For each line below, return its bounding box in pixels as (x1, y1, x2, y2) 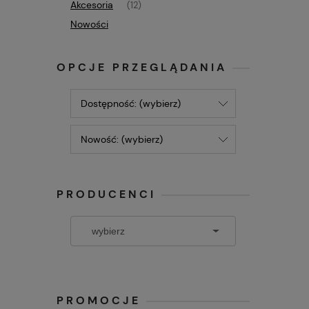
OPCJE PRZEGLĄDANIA (57, 60, 227, 74)
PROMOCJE (57, 293, 141, 308)
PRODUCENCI (57, 187, 156, 201)
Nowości (70, 18, 108, 30)
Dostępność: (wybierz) (81, 97, 181, 110)
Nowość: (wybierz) (81, 133, 163, 146)
